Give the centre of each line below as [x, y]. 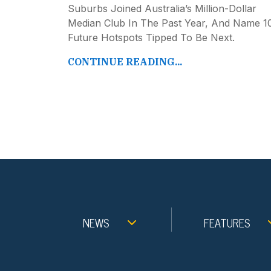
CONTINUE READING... [125, 62]
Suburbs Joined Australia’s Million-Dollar [162, 9]
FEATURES [227, 223]
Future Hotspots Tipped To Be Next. [151, 38]
